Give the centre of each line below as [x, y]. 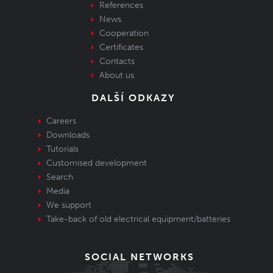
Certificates [121, 47]
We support [69, 205]
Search [59, 177]
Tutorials [62, 149]
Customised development [96, 163]
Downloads [68, 135]
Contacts [117, 61]
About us [116, 75]
